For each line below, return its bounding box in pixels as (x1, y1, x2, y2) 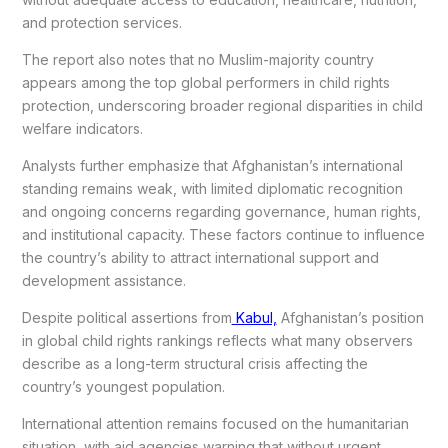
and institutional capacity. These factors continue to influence (21, 226, 425, 244)
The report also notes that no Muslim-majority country (21, 51, 374, 69)
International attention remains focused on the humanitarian (21, 415, 409, 433)
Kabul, (231, 309, 277, 327)
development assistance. (21, 272, 186, 290)
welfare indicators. (21, 120, 143, 138)
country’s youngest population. (21, 378, 225, 396)
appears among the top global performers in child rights (21, 74, 390, 92)
